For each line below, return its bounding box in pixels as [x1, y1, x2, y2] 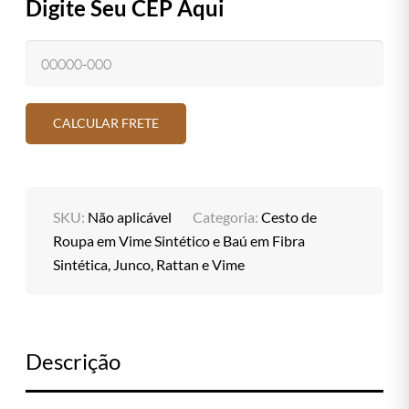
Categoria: [193, 207, 262, 225]
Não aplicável [88, 207, 173, 225]
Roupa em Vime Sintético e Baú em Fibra [53, 231, 306, 249]
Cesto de [261, 207, 318, 225]
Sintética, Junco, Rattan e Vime [53, 255, 246, 273]
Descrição [26, 347, 121, 374]
